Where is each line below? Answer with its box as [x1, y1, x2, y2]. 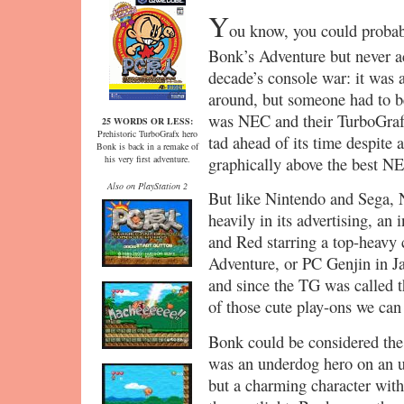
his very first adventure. [104, 152, 190, 165]
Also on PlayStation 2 [106, 179, 188, 192]
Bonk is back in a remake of [96, 140, 198, 152]
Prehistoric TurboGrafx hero [96, 127, 197, 140]
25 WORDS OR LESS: [101, 115, 193, 127]
